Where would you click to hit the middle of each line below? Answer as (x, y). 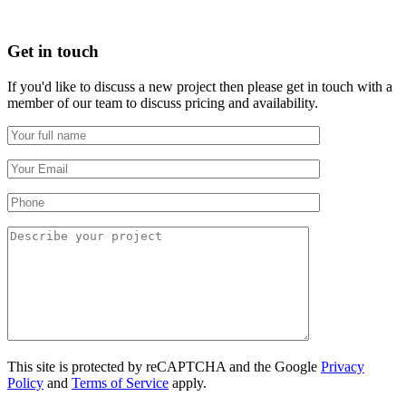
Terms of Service (120, 383)
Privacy (343, 367)
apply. (188, 383)
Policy (25, 383)
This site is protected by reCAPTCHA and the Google (164, 367)
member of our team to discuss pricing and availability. (163, 103)
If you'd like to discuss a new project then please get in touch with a (200, 87)
